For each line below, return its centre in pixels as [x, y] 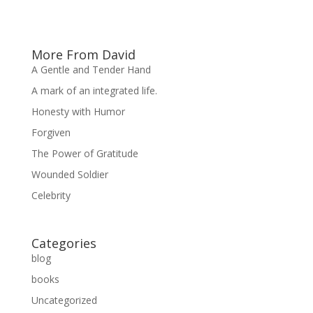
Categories [64, 243]
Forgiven [51, 132]
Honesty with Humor [78, 111]
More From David [83, 54]
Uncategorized [64, 300]
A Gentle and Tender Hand [91, 69]
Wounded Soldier [70, 174]
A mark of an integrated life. [94, 90]
